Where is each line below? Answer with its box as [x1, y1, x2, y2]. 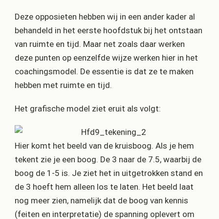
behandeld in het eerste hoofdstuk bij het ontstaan [15, 25, 202, 36]
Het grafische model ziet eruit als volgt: [15, 104, 161, 114]
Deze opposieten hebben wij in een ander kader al [15, 12, 195, 22]
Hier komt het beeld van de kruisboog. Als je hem [15, 141, 194, 151]
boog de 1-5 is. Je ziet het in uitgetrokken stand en [15, 168, 203, 178]
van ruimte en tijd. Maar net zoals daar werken [15, 39, 185, 49]
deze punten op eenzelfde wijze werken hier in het [15, 53, 198, 63]
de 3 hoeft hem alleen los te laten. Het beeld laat [15, 182, 194, 192]
